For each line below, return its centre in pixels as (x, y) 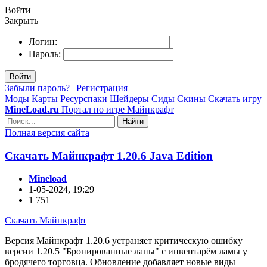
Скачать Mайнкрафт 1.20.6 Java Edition (109, 156)
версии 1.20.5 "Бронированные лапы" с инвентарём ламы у (126, 252)
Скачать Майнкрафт (46, 221)
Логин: (43, 41)
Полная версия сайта (47, 133)
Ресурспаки (84, 99)
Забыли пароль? (37, 88)
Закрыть (21, 21)
